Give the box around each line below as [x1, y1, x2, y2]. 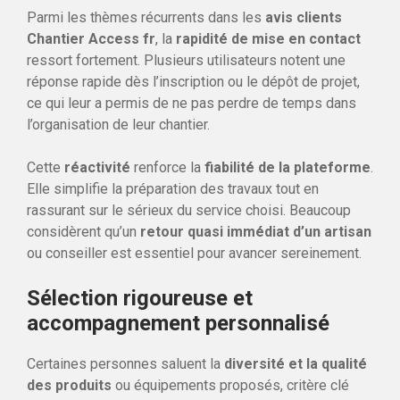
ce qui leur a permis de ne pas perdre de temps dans [27, 94, 356, 112]
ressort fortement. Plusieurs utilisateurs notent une [27, 51, 346, 69]
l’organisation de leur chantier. [27, 115, 210, 133]
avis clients [265, 8, 342, 26]
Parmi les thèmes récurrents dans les [27, 8, 265, 26]
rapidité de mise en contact [176, 29, 361, 47]
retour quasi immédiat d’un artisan [140, 222, 371, 240]
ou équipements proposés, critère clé [112, 376, 349, 394]
